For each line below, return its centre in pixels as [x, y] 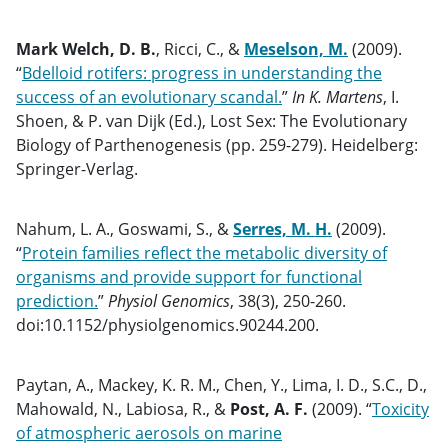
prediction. [57, 301]
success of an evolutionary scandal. [149, 97]
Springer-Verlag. [77, 169]
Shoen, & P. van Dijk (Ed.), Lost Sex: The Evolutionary [211, 121]
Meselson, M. [296, 49]
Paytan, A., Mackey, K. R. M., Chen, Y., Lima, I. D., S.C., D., [221, 385]
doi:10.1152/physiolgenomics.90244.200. [167, 325]
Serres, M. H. [282, 229]
